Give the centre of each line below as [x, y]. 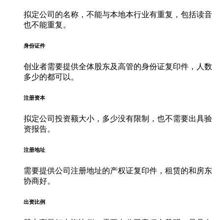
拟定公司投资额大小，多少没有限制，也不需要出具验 [118, 119]
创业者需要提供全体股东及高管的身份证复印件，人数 [118, 67]
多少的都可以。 [51, 77]
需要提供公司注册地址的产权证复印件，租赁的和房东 [118, 171]
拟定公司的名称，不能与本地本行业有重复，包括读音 [118, 15]
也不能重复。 [47, 25]
